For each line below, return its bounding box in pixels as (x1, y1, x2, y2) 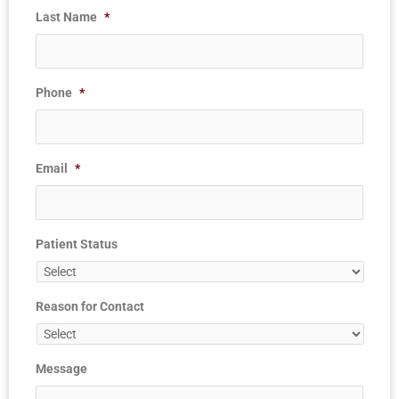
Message (36, 362, 87, 377)
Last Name (36, 10, 97, 25)
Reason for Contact (36, 299, 144, 314)
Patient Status (36, 237, 118, 252)
